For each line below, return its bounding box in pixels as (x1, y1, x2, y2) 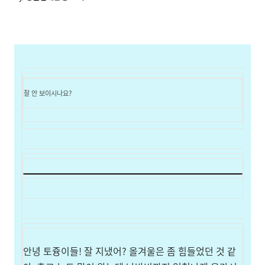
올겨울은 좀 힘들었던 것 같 (129, 244, 236, 258)
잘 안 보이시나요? (24, 88, 72, 98)
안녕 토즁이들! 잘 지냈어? (23, 244, 129, 258)
